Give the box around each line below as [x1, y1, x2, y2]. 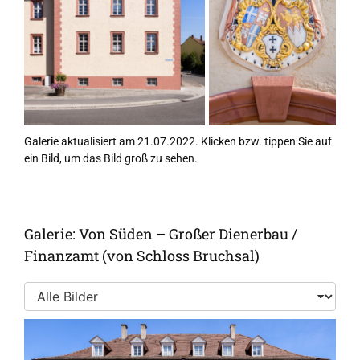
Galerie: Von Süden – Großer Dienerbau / [23, 223, 297, 243]
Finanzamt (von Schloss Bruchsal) [23, 245, 260, 265]
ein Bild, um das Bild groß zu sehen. [23, 151, 198, 165]
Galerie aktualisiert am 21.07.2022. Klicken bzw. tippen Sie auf [23, 134, 332, 148]
